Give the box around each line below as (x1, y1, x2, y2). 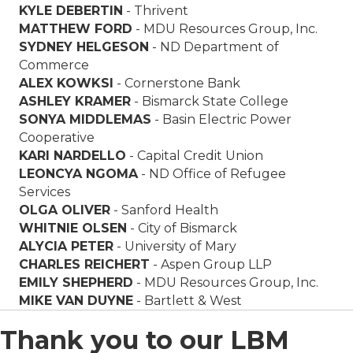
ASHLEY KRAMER (19, 94, 131, 110)
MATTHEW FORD (19, 21, 132, 37)
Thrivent (134, 3, 188, 19)
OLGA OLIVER (19, 203, 110, 218)
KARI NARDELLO (19, 148, 126, 164)
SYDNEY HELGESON (19, 39, 149, 55)
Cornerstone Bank (124, 76, 240, 91)
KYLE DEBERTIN (19, 3, 123, 19)
